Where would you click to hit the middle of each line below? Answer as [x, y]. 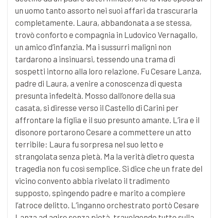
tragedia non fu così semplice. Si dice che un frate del [109, 169]
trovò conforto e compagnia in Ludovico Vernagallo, [106, 35]
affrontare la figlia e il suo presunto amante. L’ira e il [107, 120]
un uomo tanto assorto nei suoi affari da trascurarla [106, 10]
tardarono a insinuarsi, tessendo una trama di [95, 59]
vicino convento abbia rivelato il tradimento [92, 181]
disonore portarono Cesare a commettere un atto [103, 132]
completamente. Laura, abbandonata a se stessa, [103, 23]
